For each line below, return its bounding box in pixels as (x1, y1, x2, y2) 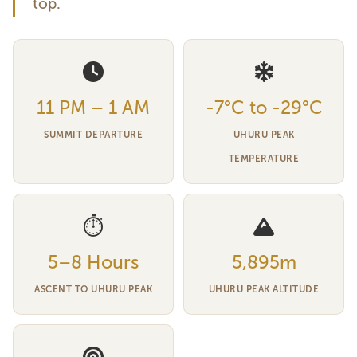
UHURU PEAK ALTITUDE (208, 284, 320, 295)
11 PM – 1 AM (37, 96, 150, 119)
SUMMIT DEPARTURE (44, 129, 143, 140)
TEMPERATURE (228, 153, 300, 164)
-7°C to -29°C (205, 96, 323, 119)
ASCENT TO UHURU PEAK (34, 284, 152, 295)
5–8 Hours (48, 251, 139, 273)
